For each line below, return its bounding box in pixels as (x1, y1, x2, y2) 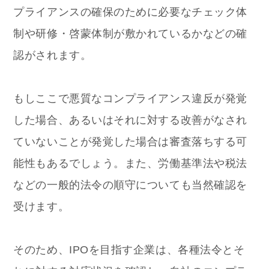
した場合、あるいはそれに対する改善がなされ (13, 113, 247, 126)
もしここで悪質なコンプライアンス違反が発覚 (13, 92, 247, 104)
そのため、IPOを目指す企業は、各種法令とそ (13, 243, 245, 256)
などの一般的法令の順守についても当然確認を (13, 178, 247, 191)
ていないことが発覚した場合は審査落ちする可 (13, 135, 247, 148)
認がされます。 (13, 49, 92, 61)
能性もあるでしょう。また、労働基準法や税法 (13, 157, 247, 169)
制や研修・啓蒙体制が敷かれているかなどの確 (13, 27, 247, 40)
